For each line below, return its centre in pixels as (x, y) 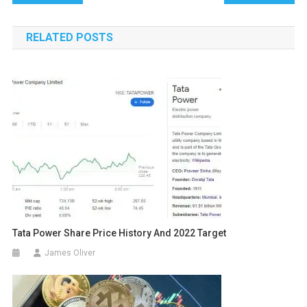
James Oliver (70, 253)
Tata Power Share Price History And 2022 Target (120, 233)
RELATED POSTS (69, 38)
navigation (61, 21)
